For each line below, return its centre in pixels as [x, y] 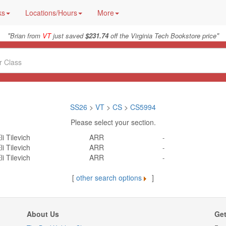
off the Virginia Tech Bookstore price [162, 36]
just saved [68, 36]
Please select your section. [113, 122]
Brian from [26, 36]
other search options [109, 178]
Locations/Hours [51, 13]
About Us [43, 214]
